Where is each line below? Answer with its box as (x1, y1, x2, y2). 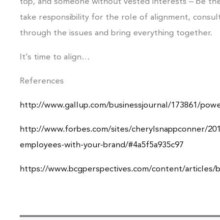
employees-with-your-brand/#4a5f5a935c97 (20, 140, 184, 149)
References (20, 77, 64, 85)
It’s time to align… (20, 53, 92, 61)
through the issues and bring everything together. (20, 28, 212, 37)
